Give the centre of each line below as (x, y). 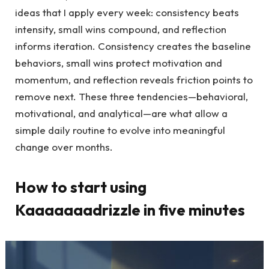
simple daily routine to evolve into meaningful (120, 130)
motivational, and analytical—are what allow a (121, 113)
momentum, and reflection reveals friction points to (134, 79)
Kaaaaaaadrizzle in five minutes (130, 210)
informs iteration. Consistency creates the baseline (133, 46)
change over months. (64, 147)
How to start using (81, 187)
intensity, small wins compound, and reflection (121, 29)
